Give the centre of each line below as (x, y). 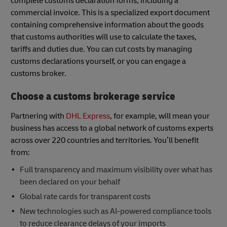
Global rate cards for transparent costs (85, 196)
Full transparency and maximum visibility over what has (116, 169)
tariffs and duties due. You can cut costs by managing (101, 49)
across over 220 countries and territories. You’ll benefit (105, 140)
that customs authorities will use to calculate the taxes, (104, 37)
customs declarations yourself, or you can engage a (98, 61)
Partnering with (38, 116)
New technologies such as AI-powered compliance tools (115, 211)
